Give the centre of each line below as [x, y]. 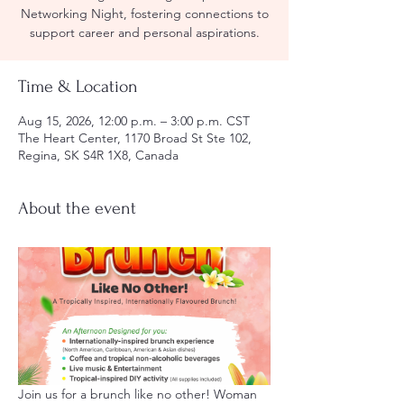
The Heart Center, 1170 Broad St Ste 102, [135, 138]
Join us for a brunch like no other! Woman [139, 394]
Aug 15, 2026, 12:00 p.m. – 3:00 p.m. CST [134, 121]
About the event [77, 208]
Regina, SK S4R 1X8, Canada [98, 155]
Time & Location [78, 87]
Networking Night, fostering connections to [144, 14]
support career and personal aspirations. [144, 32]
